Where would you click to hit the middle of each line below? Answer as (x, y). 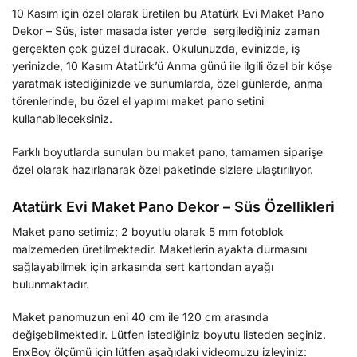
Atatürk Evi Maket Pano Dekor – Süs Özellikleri (173, 206)
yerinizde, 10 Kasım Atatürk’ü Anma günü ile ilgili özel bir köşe (172, 66)
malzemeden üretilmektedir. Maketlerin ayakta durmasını (159, 249)
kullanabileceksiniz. (62, 119)
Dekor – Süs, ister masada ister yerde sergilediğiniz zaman (166, 31)
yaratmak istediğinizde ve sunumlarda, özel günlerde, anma (167, 84)
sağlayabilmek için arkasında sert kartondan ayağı (143, 266)
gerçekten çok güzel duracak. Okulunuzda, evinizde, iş (156, 49)
